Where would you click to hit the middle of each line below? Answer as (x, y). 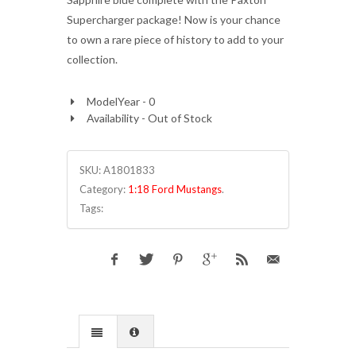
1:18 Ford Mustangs (175, 189)
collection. (92, 59)
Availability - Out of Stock (149, 118)
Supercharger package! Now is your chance (174, 19)
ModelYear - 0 (120, 101)
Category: (104, 189)
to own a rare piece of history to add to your (175, 39)
